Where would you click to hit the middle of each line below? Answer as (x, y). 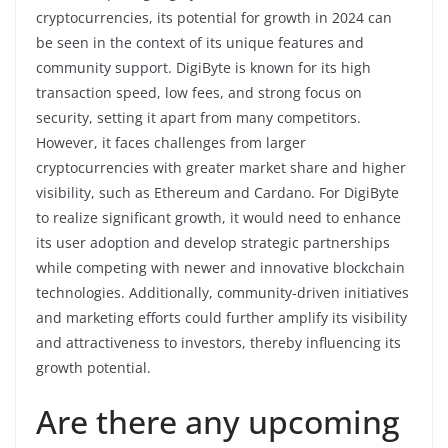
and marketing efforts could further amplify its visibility (221, 317)
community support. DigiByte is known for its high (203, 67)
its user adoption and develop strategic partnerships (213, 242)
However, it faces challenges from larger (171, 142)
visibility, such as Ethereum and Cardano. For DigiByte (217, 192)
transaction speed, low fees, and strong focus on (199, 92)
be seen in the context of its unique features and (200, 42)
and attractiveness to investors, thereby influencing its (218, 342)
